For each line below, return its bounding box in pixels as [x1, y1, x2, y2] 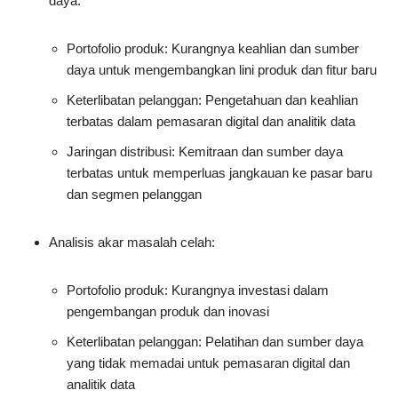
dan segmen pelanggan [67, 187, 202, 203]
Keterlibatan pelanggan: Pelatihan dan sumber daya [67, 334, 363, 350]
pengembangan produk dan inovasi [67, 304, 269, 320]
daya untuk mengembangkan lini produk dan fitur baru [67, 62, 377, 78]
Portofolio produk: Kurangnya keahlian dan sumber [67, 41, 359, 57]
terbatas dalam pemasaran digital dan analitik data [67, 114, 355, 130]
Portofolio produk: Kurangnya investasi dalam [67, 283, 329, 298]
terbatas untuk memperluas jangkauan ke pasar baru [67, 165, 372, 181]
